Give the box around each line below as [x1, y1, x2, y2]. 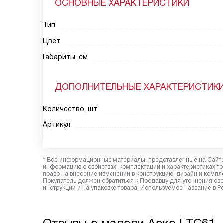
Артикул [43, 120, 70, 128]
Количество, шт [43, 105, 97, 112]
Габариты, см [43, 53, 88, 61]
